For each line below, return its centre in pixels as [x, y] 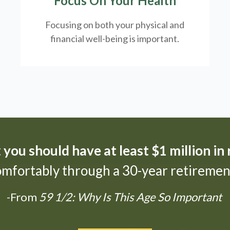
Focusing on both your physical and [115, 24]
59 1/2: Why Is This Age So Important [130, 197]
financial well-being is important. [115, 38]
